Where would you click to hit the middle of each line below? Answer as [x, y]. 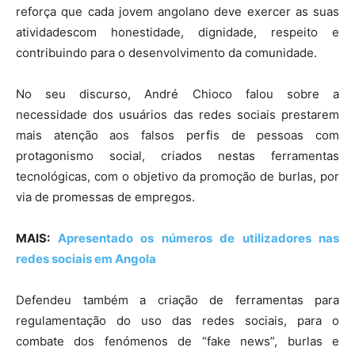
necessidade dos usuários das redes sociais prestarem [177, 114]
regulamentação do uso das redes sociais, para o [177, 320]
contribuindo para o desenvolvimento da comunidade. [166, 52]
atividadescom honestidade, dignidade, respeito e [177, 32]
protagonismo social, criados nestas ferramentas [177, 155]
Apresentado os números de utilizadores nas [198, 238]
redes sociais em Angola [86, 258]
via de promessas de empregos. [105, 197]
